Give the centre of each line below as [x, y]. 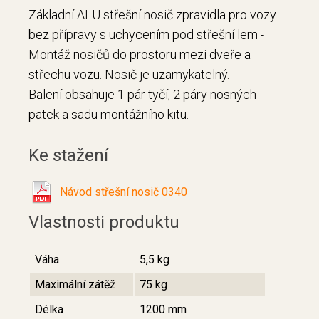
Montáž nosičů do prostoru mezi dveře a [140, 55]
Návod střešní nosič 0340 [121, 192]
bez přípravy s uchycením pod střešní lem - [146, 35]
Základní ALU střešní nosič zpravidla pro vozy [152, 15]
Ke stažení [68, 156]
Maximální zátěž [75, 285]
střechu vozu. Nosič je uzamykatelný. [129, 75]
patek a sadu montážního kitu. [109, 115]
